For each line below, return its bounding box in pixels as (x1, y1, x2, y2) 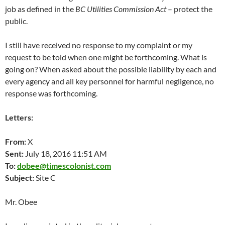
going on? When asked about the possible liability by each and (5, 64, 216, 74)
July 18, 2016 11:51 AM (24, 149, 107, 158)
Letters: (5, 113, 35, 122)
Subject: (5, 173, 34, 182)
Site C (34, 173, 56, 182)
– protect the (166, 4, 212, 14)
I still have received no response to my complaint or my (5, 40, 192, 50)
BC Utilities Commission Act (75, 4, 166, 14)
